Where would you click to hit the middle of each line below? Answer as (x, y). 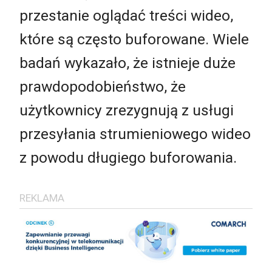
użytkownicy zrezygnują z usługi (127, 110)
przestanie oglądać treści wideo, (126, 16)
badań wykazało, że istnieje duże (127, 63)
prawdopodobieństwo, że (103, 87)
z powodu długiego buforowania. (128, 158)
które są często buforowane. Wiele (134, 39)
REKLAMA (42, 198)
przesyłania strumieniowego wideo (135, 134)
